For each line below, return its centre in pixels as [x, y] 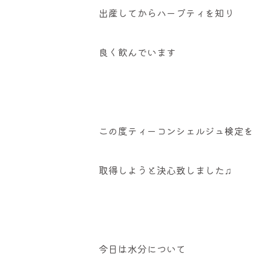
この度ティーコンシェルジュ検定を [176, 131]
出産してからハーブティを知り [166, 13]
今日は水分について [142, 249]
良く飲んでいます [137, 52]
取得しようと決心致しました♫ [165, 170]
